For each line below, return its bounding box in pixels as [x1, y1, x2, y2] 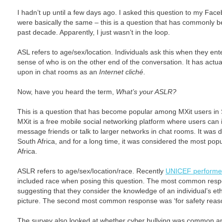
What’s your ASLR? [116, 88, 176, 96]
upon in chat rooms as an [17, 68, 99, 76]
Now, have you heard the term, [17, 88, 116, 96]
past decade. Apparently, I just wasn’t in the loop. [17, 28, 170, 36]
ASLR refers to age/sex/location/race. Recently [17, 167, 166, 175]
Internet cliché [99, 68, 143, 76]
